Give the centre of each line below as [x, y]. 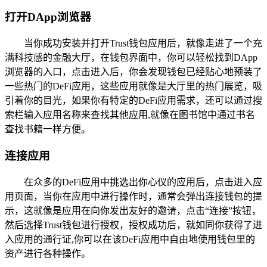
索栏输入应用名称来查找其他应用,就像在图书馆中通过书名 [130, 115]
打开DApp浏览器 [48, 17]
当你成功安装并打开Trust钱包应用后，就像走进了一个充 [143, 44]
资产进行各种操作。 [48, 253]
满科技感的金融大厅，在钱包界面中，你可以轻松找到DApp [131, 58]
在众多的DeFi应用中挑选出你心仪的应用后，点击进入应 [143, 182]
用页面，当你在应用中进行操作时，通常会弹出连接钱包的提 [133, 196]
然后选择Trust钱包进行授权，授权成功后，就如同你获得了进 [133, 225]
